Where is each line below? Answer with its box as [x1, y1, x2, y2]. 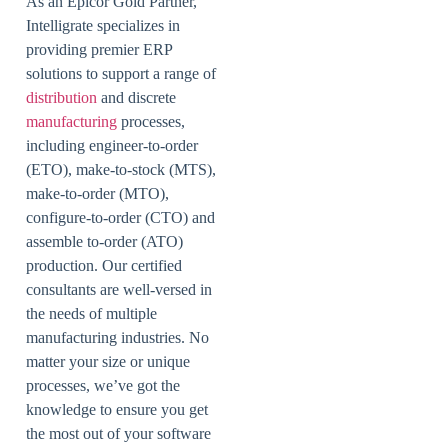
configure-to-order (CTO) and [26, 208, 215, 226]
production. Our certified [26, 256, 182, 274]
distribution [26, 88, 101, 106]
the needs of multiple [26, 304, 157, 322]
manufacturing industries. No [26, 328, 209, 346]
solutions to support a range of [26, 64, 216, 82]
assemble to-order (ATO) [26, 232, 183, 250]
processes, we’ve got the [26, 376, 180, 394]
